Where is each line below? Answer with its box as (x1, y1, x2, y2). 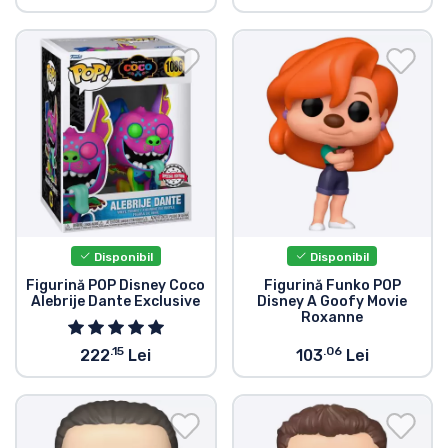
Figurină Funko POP (263, 277, 401, 295)
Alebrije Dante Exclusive (31, 293, 201, 311)
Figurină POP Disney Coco (26, 277, 206, 295)
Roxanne (301, 309, 364, 327)
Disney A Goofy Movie (257, 293, 408, 311)
